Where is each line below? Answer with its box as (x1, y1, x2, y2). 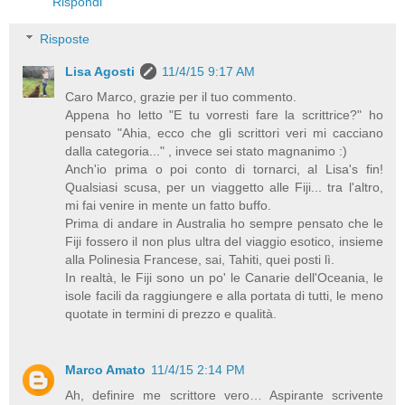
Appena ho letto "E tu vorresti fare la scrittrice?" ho (65, 108, 383, 123)
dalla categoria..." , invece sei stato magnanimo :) (65, 144, 348, 159)
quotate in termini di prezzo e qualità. (65, 306, 278, 322)
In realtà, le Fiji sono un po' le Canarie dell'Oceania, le (65, 270, 383, 286)
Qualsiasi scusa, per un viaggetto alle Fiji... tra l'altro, (65, 180, 383, 195)
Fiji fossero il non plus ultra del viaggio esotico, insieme (65, 234, 383, 250)
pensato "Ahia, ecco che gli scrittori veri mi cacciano (65, 126, 383, 141)
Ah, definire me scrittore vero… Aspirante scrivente (65, 388, 383, 403)
